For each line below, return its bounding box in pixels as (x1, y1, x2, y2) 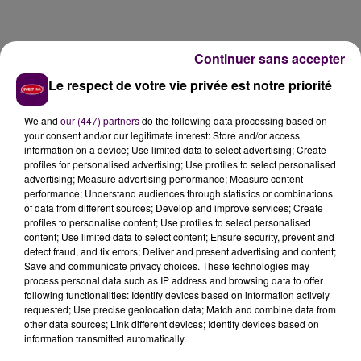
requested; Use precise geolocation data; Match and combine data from (24, 301, 336, 316)
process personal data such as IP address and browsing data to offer (24, 272, 323, 287)
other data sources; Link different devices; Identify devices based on (24, 316, 319, 330)
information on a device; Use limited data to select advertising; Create (24, 142, 326, 156)
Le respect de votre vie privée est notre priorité (48, 75, 332, 94)
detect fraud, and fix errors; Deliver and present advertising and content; (24, 243, 336, 258)
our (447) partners (60, 113, 139, 127)
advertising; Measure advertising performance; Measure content (24, 171, 303, 185)
